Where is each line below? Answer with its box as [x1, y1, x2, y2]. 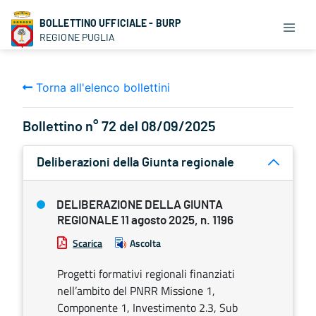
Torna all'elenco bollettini [32, 80, 170, 95]
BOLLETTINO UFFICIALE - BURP [39, 17, 181, 29]
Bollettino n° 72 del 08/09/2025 [23, 120, 216, 134]
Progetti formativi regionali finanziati [57, 265, 235, 282]
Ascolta [130, 236, 161, 250]
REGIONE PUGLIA [39, 31, 116, 43]
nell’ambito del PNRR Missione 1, [57, 282, 215, 299]
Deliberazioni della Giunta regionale [37, 157, 235, 169]
